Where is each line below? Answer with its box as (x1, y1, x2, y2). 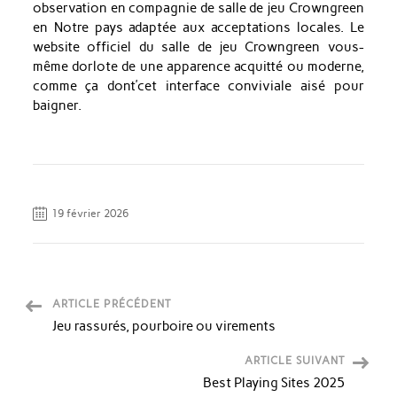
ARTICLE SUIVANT (245, 354, 345, 367)
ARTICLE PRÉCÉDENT (52, 297, 171, 310)
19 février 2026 (51, 206, 128, 220)
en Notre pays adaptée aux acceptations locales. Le (32, 19, 364, 35)
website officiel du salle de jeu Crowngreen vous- (32, 38, 364, 55)
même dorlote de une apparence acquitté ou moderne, (32, 58, 364, 74)
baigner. (32, 97, 82, 113)
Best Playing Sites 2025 (203, 374, 345, 391)
